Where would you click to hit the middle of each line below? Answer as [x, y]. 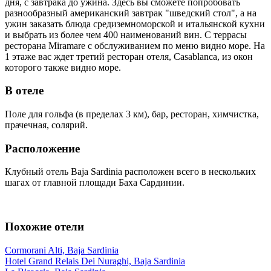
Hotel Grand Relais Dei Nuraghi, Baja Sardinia [95, 261]
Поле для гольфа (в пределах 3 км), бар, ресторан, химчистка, [132, 114]
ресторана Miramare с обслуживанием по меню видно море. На [135, 45]
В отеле [24, 91]
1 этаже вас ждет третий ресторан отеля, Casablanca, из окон [129, 56]
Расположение [42, 148]
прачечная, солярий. [46, 125]
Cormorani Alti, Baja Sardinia [62, 250]
